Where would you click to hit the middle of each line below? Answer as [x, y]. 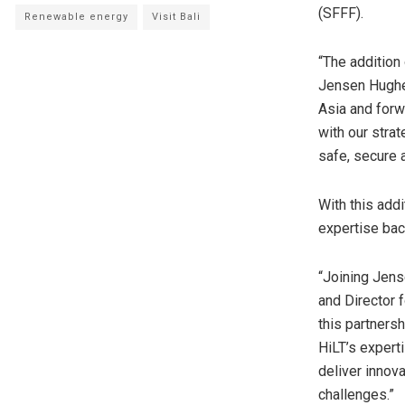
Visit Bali [176, 16]
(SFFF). [341, 13]
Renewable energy [76, 16]
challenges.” [356, 394]
